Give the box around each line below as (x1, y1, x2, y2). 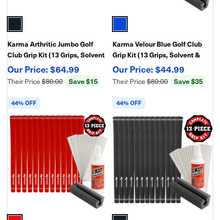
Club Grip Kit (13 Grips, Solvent (7, 50, 105, 59)
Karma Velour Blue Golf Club (112, 39, 202, 49)
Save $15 (69, 76, 98, 86)
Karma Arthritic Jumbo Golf (7, 39, 93, 49)
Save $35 (174, 76, 203, 86)
